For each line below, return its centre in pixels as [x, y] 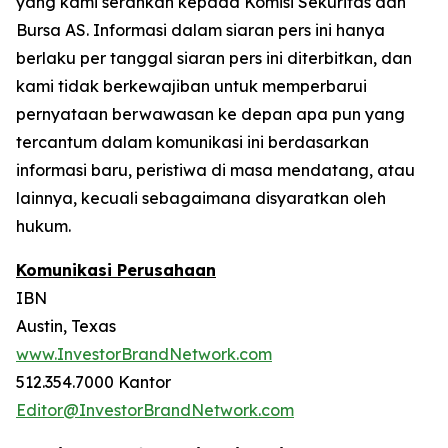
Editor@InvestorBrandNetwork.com [155, 410]
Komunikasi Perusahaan [116, 270]
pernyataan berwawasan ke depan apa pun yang [210, 114]
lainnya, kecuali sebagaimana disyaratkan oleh [201, 198]
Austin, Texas [66, 326]
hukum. [43, 226]
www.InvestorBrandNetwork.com [144, 354]
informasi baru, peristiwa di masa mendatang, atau [215, 170]
